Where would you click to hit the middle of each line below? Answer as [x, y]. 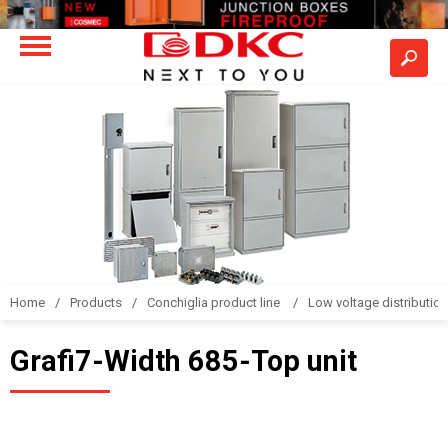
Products [96, 302]
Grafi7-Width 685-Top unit [183, 361]
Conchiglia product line [215, 302]
